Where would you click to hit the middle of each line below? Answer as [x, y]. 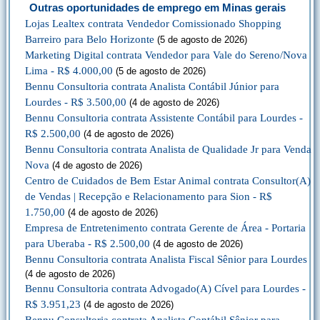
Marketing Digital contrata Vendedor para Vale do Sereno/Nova [166, 55]
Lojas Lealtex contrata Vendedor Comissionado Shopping [153, 24]
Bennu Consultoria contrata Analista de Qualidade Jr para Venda [168, 149]
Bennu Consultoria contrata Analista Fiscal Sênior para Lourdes [166, 259]
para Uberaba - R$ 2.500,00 [87, 244]
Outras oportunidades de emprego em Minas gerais [157, 7]
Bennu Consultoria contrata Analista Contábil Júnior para [152, 86]
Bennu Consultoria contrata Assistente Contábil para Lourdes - [164, 118]
